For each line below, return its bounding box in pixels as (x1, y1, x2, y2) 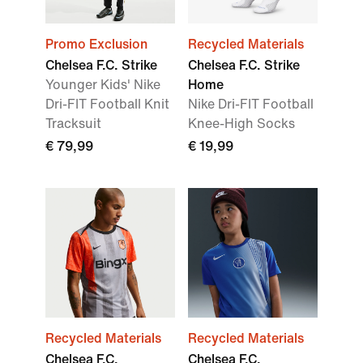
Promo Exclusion (45, 37, 147, 52)
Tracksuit (45, 117, 101, 131)
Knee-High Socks (188, 117, 295, 131)
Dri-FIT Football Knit (45, 97, 169, 112)
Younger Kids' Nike (45, 78, 160, 92)
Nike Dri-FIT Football (188, 97, 314, 112)
